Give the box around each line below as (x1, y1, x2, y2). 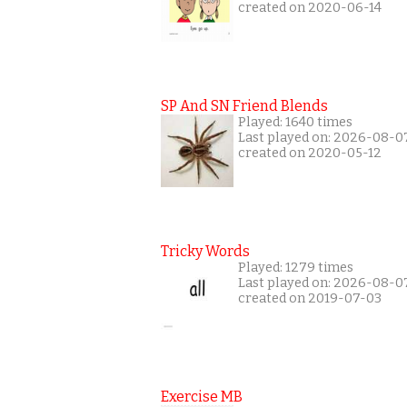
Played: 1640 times (238, 114, 352, 130)
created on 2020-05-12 (238, 144, 382, 161)
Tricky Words (161, 242, 250, 260)
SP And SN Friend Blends (161, 96, 328, 114)
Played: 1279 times (238, 259, 353, 275)
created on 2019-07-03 (238, 290, 382, 306)
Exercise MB (161, 387, 243, 405)
